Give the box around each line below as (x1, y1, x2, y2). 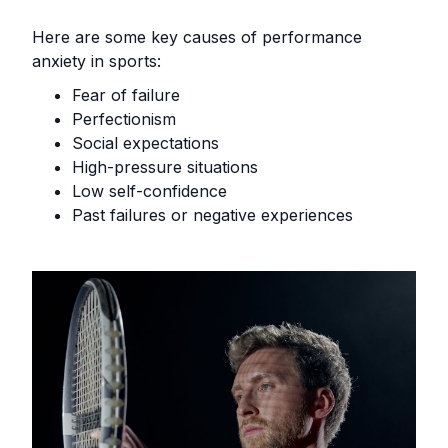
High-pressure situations (72, 157, 263, 177)
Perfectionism (72, 109, 176, 129)
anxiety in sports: (32, 51, 161, 71)
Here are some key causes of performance (32, 27, 362, 47)
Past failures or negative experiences (72, 205, 353, 225)
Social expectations (72, 133, 219, 153)
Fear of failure (72, 85, 180, 105)
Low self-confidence (72, 181, 227, 201)
